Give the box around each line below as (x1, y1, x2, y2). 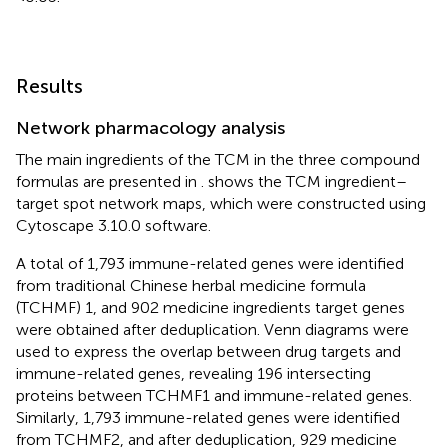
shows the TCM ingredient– (208, 171, 407, 191)
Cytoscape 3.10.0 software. (16, 215, 211, 235)
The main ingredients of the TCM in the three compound (16, 149, 420, 169)
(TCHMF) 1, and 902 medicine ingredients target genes (16, 297, 405, 317)
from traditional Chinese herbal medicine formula (16, 275, 366, 295)
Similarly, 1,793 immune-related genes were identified (16, 407, 400, 427)
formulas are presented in (16, 171, 201, 191)
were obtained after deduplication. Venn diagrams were (16, 319, 409, 339)
